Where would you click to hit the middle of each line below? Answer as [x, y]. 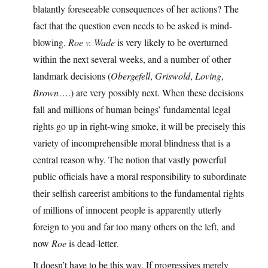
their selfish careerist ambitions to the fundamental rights [138, 193]
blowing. [51, 42]
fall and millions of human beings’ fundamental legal [132, 109]
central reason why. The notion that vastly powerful [130, 160]
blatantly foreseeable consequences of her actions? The [136, 9]
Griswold [173, 76]
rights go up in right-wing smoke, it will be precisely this [139, 126]
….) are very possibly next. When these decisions [151, 93]
